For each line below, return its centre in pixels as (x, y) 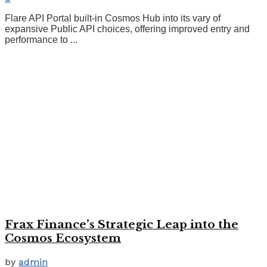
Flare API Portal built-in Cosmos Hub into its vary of (113, 18)
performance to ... (41, 40)
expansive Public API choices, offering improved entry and (127, 29)
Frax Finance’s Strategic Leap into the (122, 225)
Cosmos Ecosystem (63, 238)
